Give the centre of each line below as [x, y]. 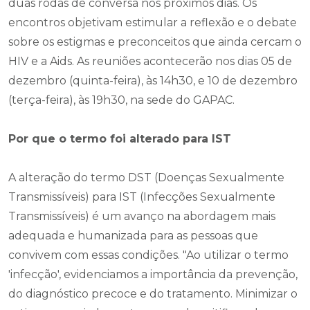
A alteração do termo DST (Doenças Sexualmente [146, 177]
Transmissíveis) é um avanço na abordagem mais [142, 216]
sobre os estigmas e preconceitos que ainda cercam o [155, 42]
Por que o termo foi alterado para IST [120, 138]
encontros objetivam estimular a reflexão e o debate [153, 22]
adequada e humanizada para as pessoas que [133, 235]
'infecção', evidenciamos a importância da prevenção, [153, 274]
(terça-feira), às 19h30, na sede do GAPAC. [121, 100]
